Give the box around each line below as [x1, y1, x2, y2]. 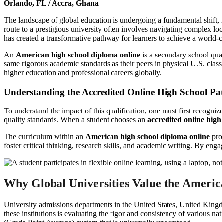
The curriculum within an [4, 132, 85, 141]
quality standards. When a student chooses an [4, 115, 147, 124]
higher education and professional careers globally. [4, 68, 162, 77]
